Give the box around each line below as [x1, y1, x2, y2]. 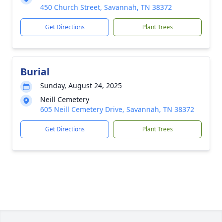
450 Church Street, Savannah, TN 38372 [40, 2, 172, 12]
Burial [20, 65, 50, 78]
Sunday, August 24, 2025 [40, 81, 122, 90]
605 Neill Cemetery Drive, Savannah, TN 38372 [40, 105, 194, 114]
